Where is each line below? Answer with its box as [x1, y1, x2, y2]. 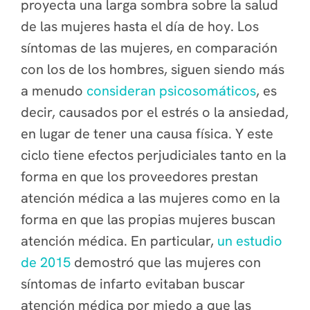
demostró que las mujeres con [71, 253, 261, 271]
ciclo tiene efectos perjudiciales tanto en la [21, 146, 286, 164]
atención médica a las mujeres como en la [21, 189, 280, 207]
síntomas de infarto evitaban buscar [21, 275, 245, 293]
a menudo [21, 82, 86, 100]
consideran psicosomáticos [86, 82, 256, 100]
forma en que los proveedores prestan [21, 167, 258, 185]
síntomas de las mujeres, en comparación [21, 39, 277, 57]
